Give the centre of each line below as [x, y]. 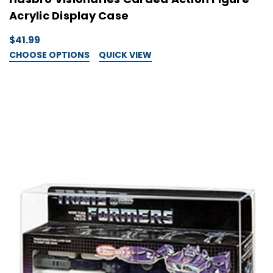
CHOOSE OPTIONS [49, 55]
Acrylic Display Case [69, 16]
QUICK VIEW [125, 55]
